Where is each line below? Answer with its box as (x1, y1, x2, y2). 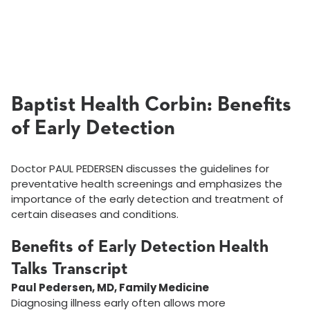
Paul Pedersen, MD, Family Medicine (11, 280, 209, 295)
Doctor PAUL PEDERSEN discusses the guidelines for (11, 161, 269, 176)
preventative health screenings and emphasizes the (11, 176, 282, 191)
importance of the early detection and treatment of (11, 192, 284, 206)
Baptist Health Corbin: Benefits (11, 95, 291, 116)
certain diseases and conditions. (11, 207, 179, 221)
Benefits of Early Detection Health (11, 238, 268, 256)
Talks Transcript (11, 260, 128, 278)
